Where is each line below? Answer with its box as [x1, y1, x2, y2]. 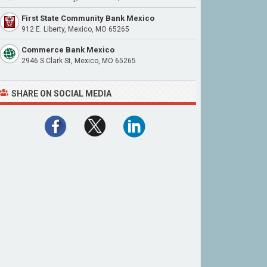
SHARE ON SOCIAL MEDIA [11, 89, 111, 98]
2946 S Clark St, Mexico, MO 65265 [21, 57, 136, 65]
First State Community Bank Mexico [21, 14, 154, 23]
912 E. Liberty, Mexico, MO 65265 [21, 25, 129, 33]
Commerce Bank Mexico [21, 45, 114, 54]
